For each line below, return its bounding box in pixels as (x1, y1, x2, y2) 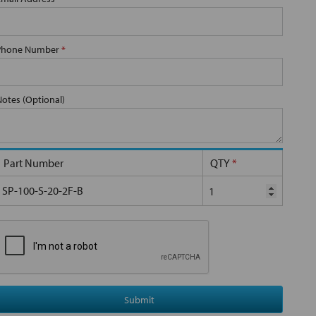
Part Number (4, 156, 63, 171)
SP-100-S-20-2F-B (2, 183, 83, 198)
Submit (124, 293, 154, 306)
